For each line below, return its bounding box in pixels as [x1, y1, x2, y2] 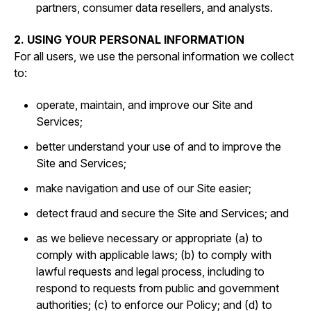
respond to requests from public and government [36, 281, 279, 295]
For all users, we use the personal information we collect [14, 49, 294, 63]
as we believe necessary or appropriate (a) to [36, 231, 262, 245]
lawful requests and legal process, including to [36, 264, 264, 278]
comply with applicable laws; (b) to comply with [36, 248, 271, 262]
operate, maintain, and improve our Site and [36, 98, 253, 112]
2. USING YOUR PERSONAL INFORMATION [14, 33, 244, 47]
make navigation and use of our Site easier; [36, 181, 251, 195]
